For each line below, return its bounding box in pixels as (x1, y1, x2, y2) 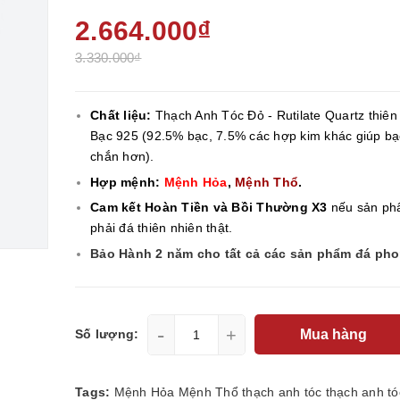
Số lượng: (75, 327, 139, 342)
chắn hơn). (90, 149, 154, 163)
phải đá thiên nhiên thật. (90, 221, 233, 236)
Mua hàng (299, 326, 371, 342)
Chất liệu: (90, 108, 155, 122)
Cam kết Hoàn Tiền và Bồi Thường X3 (90, 200, 328, 215)
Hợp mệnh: (90, 174, 164, 189)
